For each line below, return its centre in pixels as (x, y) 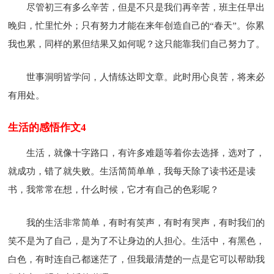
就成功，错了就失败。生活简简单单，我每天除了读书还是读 (132, 171)
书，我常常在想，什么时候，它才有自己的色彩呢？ (114, 189)
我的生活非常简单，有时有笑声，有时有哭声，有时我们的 (146, 222)
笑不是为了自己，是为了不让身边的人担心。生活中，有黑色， (137, 241)
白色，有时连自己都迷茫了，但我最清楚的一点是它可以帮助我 (137, 259)
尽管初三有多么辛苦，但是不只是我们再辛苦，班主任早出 (146, 7)
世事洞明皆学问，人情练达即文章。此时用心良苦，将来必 (146, 77)
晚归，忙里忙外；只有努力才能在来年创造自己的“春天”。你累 (136, 25)
